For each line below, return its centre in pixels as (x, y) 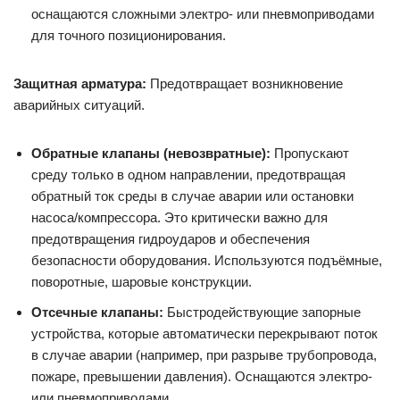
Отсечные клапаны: (97, 312)
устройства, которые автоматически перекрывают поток (204, 333)
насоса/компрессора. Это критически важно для (179, 217)
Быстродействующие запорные (262, 312)
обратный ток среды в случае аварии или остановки (192, 196)
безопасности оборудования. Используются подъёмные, (207, 260)
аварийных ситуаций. (79, 104)
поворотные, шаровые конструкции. (142, 281)
